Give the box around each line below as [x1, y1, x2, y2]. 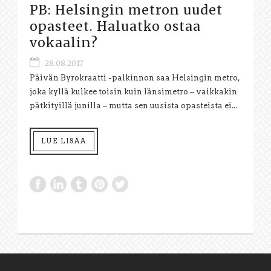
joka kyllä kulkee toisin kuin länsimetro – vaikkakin [30, 87, 237, 96]
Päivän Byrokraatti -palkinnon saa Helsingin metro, [30, 73, 240, 82]
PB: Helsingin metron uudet [30, 1, 223, 18]
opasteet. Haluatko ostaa [30, 18, 201, 34]
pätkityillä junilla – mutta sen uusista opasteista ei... [30, 100, 237, 110]
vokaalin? [30, 34, 98, 51]
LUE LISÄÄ [41, 136, 87, 145]
